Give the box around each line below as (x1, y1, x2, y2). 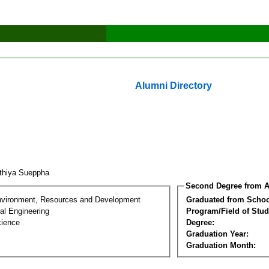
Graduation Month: (186, 240, 256, 250)
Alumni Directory (135, 80, 212, 91)
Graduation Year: (186, 229, 249, 238)
